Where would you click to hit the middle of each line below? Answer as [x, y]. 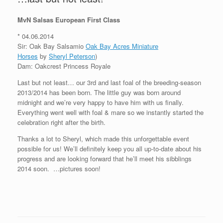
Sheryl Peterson [72, 56]
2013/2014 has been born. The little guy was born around [99, 93]
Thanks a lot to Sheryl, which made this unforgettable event [103, 139]
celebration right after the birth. [61, 122]
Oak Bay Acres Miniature [122, 46]
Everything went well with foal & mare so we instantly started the [111, 112]
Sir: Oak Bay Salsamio [52, 46]
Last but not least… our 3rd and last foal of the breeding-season [109, 83]
